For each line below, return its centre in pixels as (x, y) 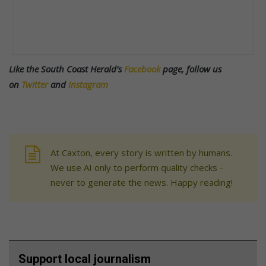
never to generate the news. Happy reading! (142, 182)
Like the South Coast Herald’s (66, 69)
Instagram (88, 84)
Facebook (142, 69)
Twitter (35, 84)
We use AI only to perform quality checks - (137, 167)
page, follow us (191, 69)
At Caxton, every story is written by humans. (141, 152)
